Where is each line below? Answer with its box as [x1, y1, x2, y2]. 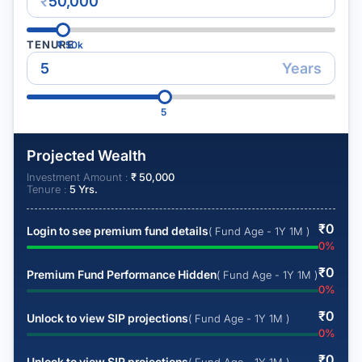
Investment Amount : [27, 170, 131, 183]
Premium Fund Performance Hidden [27, 267, 217, 281]
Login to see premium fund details [27, 224, 208, 238]
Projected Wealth [27, 147, 146, 164]
